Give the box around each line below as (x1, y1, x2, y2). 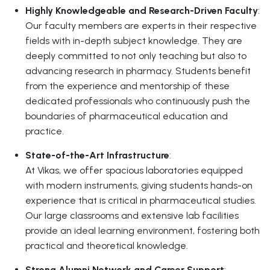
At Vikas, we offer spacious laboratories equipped (25, 165, 243, 176)
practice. (25, 125, 64, 137)
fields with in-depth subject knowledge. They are (25, 35, 242, 46)
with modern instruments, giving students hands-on (25, 180, 253, 191)
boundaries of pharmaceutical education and (25, 110, 228, 122)
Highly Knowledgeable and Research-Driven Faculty (25, 5, 258, 16)
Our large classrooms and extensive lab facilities (25, 210, 239, 221)
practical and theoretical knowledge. (25, 240, 188, 251)
